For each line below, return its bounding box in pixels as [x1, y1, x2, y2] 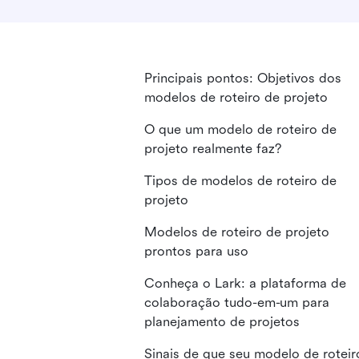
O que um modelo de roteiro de [144, 122, 337, 137]
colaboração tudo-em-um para [144, 295, 329, 310]
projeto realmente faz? [144, 141, 281, 156]
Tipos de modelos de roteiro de [144, 173, 337, 188]
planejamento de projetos [144, 314, 300, 329]
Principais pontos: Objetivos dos [144, 71, 341, 86]
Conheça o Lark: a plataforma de [144, 276, 346, 291]
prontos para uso [144, 244, 248, 259]
